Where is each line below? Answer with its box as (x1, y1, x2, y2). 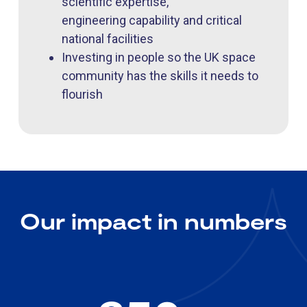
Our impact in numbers (20, 208, 287, 234)
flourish (62, 87, 103, 102)
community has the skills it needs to (62, 69, 258, 84)
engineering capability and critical (62, 13, 242, 28)
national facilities (62, 32, 153, 47)
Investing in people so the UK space (62, 50, 256, 65)
